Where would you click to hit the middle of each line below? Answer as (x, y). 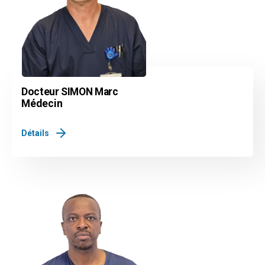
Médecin (42, 103)
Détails (35, 133)
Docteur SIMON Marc (70, 91)
